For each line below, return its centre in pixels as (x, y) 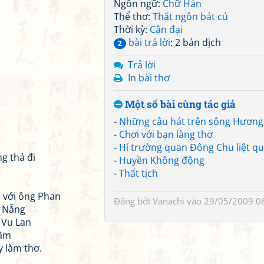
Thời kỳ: (132, 29)
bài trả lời (148, 42)
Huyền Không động (162, 160)
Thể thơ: (133, 16)
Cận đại (166, 29)
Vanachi (169, 201)
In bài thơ (149, 78)
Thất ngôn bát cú (190, 16)
